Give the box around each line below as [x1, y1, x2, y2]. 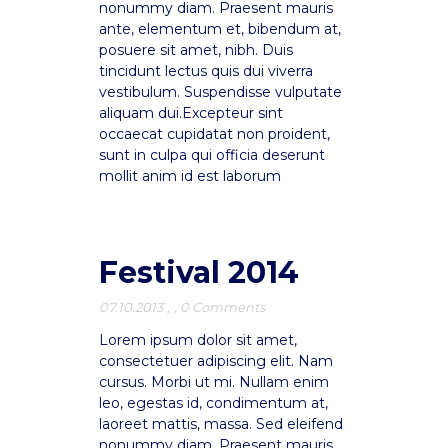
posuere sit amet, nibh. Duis [99, 41, 293, 59]
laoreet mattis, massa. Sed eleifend [99, 415, 343, 433]
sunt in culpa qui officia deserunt [99, 146, 325, 164]
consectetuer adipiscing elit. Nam [99, 352, 333, 370]
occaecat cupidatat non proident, [99, 125, 330, 143]
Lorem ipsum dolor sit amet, [99, 331, 297, 349]
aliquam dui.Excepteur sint [99, 104, 283, 122]
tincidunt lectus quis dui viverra [99, 62, 313, 80]
